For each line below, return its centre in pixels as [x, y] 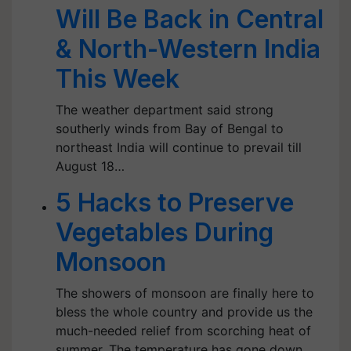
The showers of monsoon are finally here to [185, 293]
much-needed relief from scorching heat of [183, 331]
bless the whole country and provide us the [184, 312]
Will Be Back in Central [190, 19]
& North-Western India [188, 49]
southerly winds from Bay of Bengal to [170, 128]
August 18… [90, 166]
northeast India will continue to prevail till [179, 147]
